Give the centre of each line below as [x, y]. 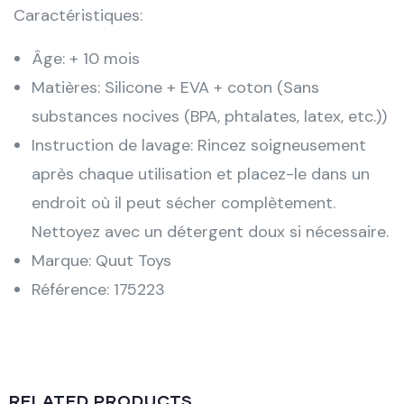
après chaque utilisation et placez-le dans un [201, 174]
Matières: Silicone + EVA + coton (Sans [175, 88]
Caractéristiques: [78, 16]
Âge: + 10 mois [86, 59]
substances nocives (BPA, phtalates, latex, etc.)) [209, 117]
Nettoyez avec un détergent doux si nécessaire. [210, 232]
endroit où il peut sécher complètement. [184, 203]
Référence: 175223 [98, 290]
